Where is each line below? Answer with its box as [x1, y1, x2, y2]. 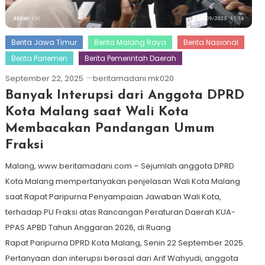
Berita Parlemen [11, 53, 67, 64]
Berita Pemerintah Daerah [84, 53, 176, 64]
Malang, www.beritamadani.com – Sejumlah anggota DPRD [5, 160, 234, 172]
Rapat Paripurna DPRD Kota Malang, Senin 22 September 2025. [5, 237, 245, 249]
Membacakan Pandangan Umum [5, 122, 215, 136]
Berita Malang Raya [93, 37, 166, 48]
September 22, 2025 [5, 73, 83, 85]
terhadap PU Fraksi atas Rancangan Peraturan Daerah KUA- [5, 206, 235, 218]
